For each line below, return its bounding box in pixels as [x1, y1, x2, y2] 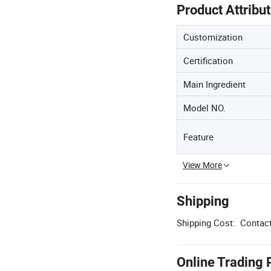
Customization [183, 31, 243, 43]
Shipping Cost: [177, 217, 235, 229]
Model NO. [183, 102, 226, 114]
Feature [183, 131, 214, 143]
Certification [183, 54, 233, 67]
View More [183, 159, 222, 171]
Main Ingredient [183, 78, 246, 90]
